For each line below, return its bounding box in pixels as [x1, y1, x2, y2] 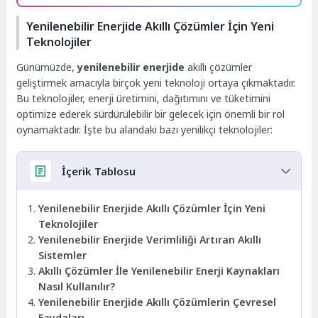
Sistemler [38, 248, 87, 262]
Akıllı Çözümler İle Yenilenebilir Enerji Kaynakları [38, 263, 280, 278]
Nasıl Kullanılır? [38, 279, 116, 293]
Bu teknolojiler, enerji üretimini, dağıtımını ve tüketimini [16, 92, 271, 106]
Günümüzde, [16, 60, 78, 75]
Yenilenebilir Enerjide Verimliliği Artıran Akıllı [38, 232, 262, 246]
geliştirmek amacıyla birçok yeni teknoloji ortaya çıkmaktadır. [16, 76, 296, 90]
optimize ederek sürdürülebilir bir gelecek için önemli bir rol [16, 107, 285, 121]
